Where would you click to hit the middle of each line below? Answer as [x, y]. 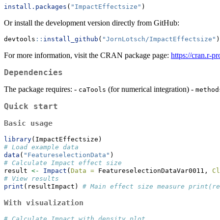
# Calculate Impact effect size [63, 163]
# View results [31, 178]
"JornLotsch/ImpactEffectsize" [159, 39]
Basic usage [28, 123]
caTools [92, 90]
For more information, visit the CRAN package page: [87, 55]
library [18, 139]
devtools [20, 39]
